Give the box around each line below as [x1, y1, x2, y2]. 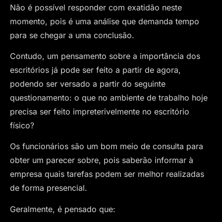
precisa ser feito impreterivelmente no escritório [10, 106, 189, 116]
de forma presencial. [10, 183, 90, 193]
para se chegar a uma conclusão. [10, 30, 137, 40]
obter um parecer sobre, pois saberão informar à [10, 155, 193, 166]
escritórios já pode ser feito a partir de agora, [10, 64, 181, 75]
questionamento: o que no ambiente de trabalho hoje [10, 92, 208, 103]
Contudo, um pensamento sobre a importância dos [10, 51, 200, 61]
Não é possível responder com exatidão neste [10, 2, 182, 12]
